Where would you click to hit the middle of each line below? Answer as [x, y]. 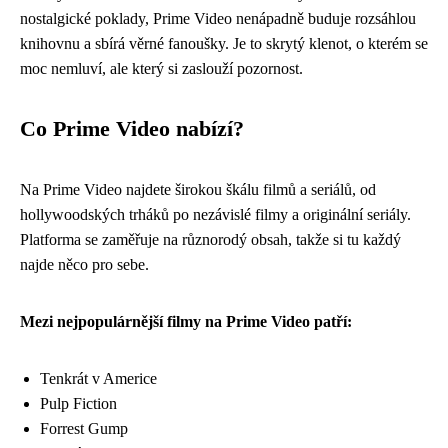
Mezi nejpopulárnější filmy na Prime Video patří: [186, 321]
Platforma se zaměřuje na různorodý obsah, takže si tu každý [210, 239]
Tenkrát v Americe [98, 378]
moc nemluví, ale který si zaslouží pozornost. [161, 68]
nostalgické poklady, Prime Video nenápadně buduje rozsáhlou [218, 18]
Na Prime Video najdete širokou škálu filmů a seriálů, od [198, 189]
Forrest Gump [84, 428]
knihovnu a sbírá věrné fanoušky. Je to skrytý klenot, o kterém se [224, 43]
